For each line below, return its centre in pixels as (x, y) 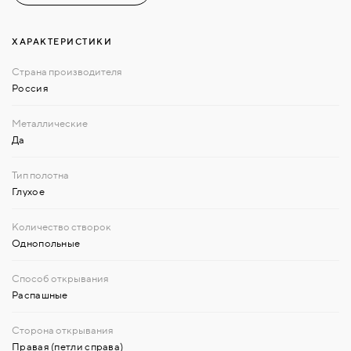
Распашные (40, 294)
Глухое (28, 191)
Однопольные (46, 242)
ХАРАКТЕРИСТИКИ (62, 42)
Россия (30, 87)
